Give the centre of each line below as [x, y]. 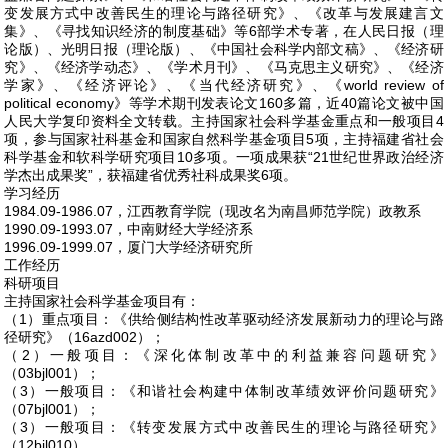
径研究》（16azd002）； [85, 337]
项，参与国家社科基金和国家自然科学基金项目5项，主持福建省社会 [224, 139]
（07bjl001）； [52, 409]
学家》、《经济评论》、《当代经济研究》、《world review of [224, 85]
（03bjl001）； [52, 373]
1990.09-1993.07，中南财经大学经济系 [129, 229]
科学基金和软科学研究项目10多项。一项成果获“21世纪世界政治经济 [224, 157]
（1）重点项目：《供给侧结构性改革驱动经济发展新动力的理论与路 [224, 319]
